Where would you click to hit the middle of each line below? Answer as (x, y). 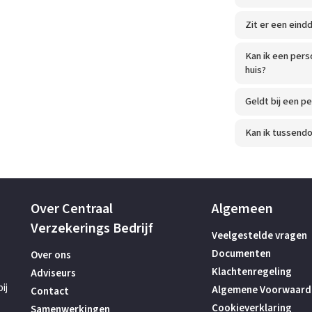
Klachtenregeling (251, 272)
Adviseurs (53, 273)
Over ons (51, 255)
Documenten (241, 254)
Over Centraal (72, 209)
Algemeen (242, 209)
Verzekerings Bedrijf (92, 228)
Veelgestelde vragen (259, 236)
